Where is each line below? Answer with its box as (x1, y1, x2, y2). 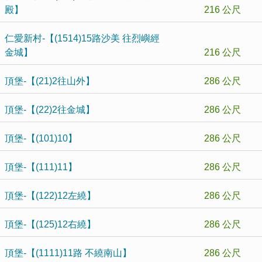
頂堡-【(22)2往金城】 (5, 105, 95, 115)
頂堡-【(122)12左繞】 (5, 191, 96, 201)
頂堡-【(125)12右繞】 (5, 219, 96, 229)
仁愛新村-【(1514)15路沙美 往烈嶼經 (5, 33, 160, 43)
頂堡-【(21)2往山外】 (5, 76, 95, 86)
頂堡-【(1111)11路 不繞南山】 (5, 248, 132, 258)
